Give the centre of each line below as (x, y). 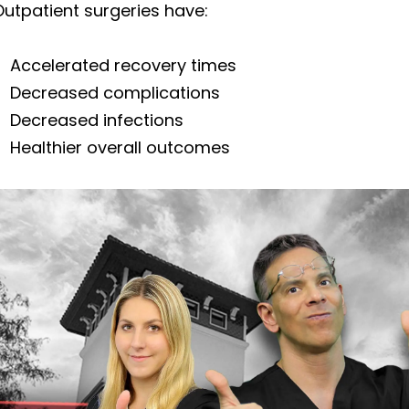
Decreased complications (115, 92)
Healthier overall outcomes (120, 147)
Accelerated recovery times (123, 65)
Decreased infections (96, 120)
